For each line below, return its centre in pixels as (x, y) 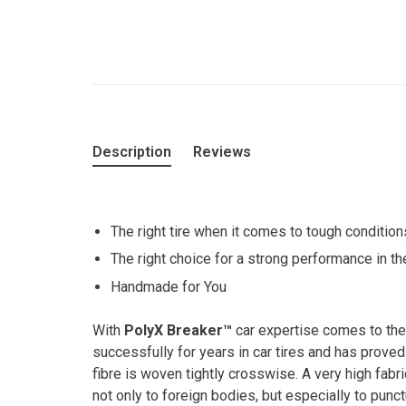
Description (132, 152)
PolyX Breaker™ (180, 330)
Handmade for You (169, 286)
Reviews (222, 152)
